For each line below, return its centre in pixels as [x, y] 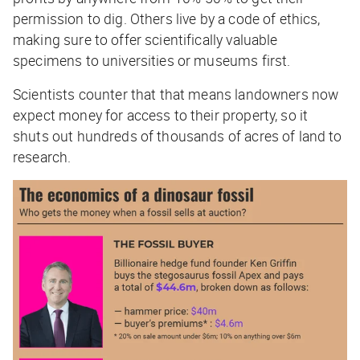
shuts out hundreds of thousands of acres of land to [178, 136]
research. [42, 157]
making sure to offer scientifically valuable [145, 40]
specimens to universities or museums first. [152, 61]
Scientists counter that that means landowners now [176, 94]
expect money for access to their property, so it [161, 115]
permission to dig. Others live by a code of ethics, [167, 19]
